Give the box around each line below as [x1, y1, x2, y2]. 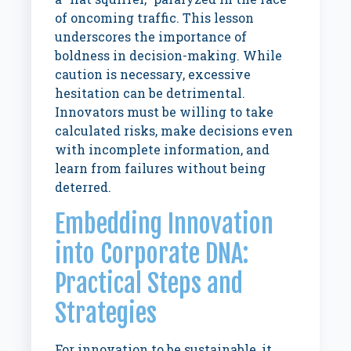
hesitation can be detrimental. [55, 85, 246, 101]
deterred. [55, 179, 112, 195]
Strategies [55, 297, 157, 329]
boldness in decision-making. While [55, 47, 283, 63]
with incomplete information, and [55, 141, 270, 157]
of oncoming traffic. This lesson [55, 9, 255, 26]
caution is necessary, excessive [55, 66, 251, 82]
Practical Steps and [55, 267, 244, 299]
